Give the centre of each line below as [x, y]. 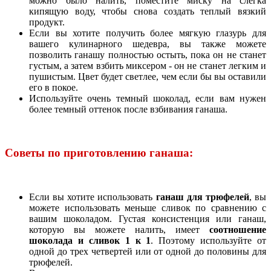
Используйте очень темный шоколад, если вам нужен [148, 98]
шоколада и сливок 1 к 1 [90, 241]
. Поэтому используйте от [208, 241]
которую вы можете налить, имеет [119, 230]
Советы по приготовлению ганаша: [99, 153]
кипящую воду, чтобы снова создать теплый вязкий [148, 11]
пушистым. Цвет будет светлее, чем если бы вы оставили [148, 76]
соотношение [238, 230]
